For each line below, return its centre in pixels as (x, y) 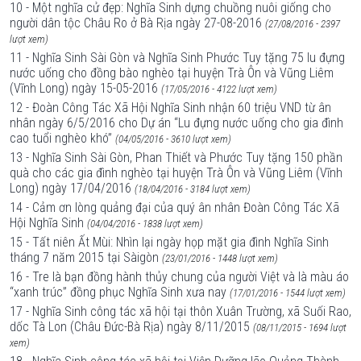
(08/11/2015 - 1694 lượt (300, 328)
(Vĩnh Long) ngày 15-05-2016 (84, 88)
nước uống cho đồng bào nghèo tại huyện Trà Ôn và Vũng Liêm (172, 73)
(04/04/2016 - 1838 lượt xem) (145, 224)
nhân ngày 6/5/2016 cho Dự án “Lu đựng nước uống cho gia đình (176, 123)
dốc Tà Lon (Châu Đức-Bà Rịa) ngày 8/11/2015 (130, 327)
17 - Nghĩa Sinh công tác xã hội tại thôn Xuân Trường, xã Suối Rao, (180, 311)
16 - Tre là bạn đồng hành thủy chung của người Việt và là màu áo (179, 277)
